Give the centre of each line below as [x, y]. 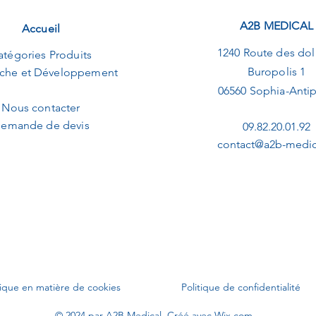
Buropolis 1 [276, 72]
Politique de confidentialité [241, 287]
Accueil [41, 29]
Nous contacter [41, 108]
